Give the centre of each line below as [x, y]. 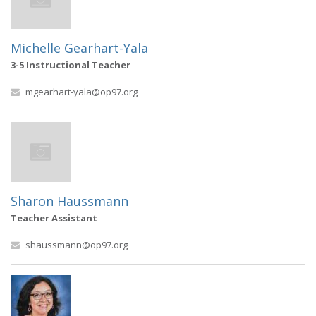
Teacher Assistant [54, 218]
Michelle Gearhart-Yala [79, 48]
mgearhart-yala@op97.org [81, 92]
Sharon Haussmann [69, 201]
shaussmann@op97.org [77, 245]
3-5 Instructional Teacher [71, 65]
